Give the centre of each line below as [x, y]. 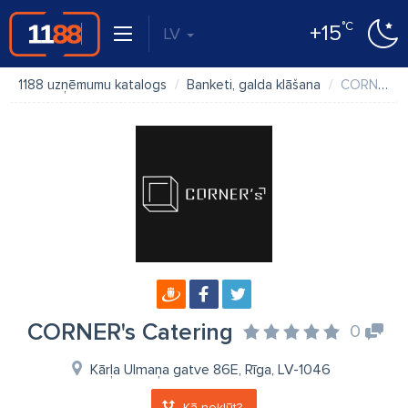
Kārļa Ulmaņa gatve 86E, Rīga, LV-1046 [210, 370]
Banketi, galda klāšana [254, 85]
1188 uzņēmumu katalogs [92, 85]
